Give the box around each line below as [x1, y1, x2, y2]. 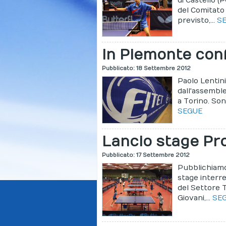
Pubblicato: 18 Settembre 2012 [102, 65, 191, 72]
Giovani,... [178, 194, 213, 203]
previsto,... [178, 16, 217, 25]
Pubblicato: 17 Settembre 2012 [102, 152, 190, 159]
